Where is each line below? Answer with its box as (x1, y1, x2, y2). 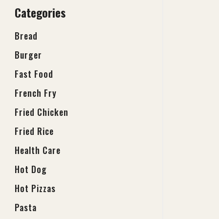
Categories (15, 4, 66, 21)
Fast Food (15, 67, 53, 80)
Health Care (15, 144, 61, 156)
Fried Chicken (15, 106, 68, 118)
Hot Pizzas (15, 182, 56, 195)
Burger (15, 48, 42, 61)
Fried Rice (15, 125, 54, 137)
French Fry (15, 87, 57, 99)
